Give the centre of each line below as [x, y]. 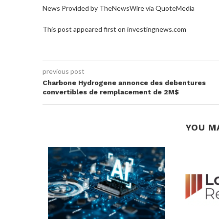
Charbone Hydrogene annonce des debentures [124, 82]
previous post [64, 71]
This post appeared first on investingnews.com [114, 29]
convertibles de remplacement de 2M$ [111, 92]
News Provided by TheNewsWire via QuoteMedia [119, 8]
